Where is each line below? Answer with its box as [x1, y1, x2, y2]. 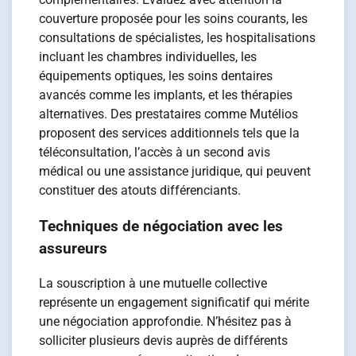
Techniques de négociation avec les [39, 217, 284, 235]
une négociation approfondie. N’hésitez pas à [39, 314, 292, 330]
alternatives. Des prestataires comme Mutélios [39, 106, 299, 122]
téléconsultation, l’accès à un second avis [39, 144, 271, 160]
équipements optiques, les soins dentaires [39, 68, 273, 83]
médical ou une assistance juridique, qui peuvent [39, 163, 311, 179]
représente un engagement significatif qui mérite [39, 295, 310, 311]
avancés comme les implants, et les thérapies [39, 87, 293, 103]
